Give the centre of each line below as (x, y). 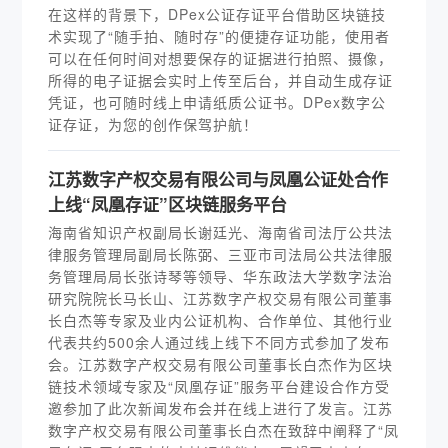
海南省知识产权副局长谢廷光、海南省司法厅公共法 (221, 232)
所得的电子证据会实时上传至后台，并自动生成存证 (221, 80)
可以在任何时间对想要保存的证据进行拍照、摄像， (221, 58)
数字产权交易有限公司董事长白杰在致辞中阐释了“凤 (224, 430)
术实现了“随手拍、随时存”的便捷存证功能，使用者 (219, 36)
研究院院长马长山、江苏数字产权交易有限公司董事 (221, 298)
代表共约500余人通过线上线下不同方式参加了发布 (219, 342)
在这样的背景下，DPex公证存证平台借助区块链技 (217, 14)
